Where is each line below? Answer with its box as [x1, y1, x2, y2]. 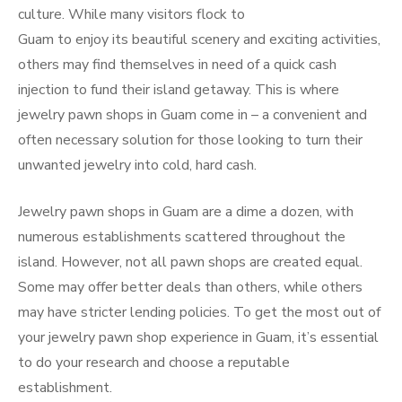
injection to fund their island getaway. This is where [18, 80, 339, 100]
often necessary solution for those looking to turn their [18, 130, 363, 150]
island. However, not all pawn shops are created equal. [18, 252, 363, 272]
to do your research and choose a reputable [18, 353, 290, 372]
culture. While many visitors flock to [18, 4, 245, 24]
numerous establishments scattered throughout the [18, 227, 345, 247]
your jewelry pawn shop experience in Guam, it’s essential [18, 328, 379, 347]
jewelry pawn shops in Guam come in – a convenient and [18, 105, 367, 125]
